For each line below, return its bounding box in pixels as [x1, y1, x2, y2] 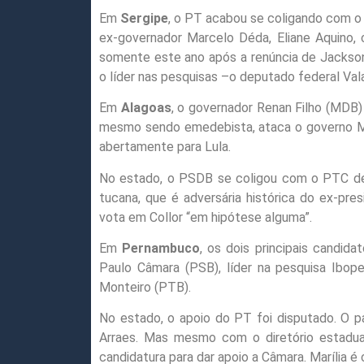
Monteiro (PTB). [99, 279, 191, 295]
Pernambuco [122, 240, 201, 256]
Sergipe [120, 10, 169, 26]
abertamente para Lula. [99, 139, 231, 155]
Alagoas [120, 100, 171, 116]
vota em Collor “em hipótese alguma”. [99, 209, 312, 225]
